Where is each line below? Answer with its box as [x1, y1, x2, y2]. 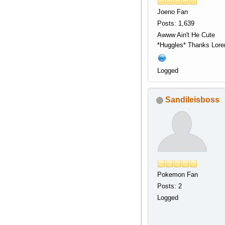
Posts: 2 [157, 182, 182, 190]
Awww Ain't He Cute [157, 31, 215, 39]
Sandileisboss [165, 95, 219, 104]
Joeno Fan [157, 8, 188, 16]
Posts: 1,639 [157, 20, 194, 28]
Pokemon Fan [157, 171, 198, 179]
